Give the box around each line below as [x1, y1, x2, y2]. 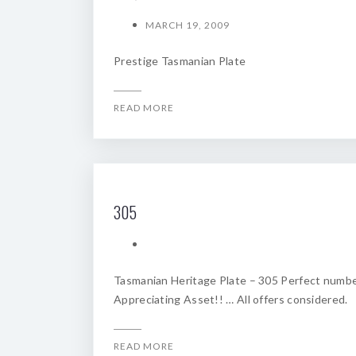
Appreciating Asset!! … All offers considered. [114, 292, 348, 306]
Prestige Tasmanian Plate [114, 54, 246, 68]
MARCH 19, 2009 [145, 19, 230, 31]
